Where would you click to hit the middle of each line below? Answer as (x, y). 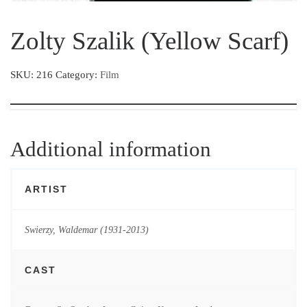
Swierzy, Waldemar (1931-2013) (86, 229)
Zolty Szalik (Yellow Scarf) (149, 40)
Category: (78, 75)
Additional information (111, 149)
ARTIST (46, 189)
